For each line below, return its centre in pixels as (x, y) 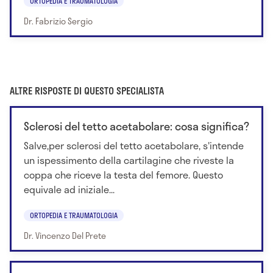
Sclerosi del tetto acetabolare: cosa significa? (136, 126)
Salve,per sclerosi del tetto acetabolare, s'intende (134, 145)
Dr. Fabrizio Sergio (58, 21)
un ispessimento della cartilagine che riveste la (129, 160)
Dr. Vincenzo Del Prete (65, 236)
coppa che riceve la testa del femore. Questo (123, 174)
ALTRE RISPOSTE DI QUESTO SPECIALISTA (87, 90)
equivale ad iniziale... (69, 189)
